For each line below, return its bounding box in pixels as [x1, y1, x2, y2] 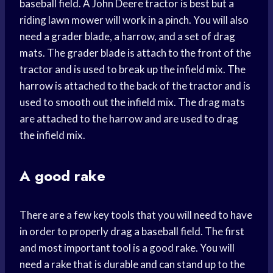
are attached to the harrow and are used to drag [19, 112, 238, 126]
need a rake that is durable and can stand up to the [19, 258, 245, 271]
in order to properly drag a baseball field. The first [19, 225, 244, 238]
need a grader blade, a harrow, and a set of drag [19, 30, 235, 43]
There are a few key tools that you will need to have [19, 208, 252, 222]
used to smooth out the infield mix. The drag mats [19, 96, 245, 109]
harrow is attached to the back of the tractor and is [19, 79, 250, 93]
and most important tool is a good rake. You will [19, 241, 235, 255]
